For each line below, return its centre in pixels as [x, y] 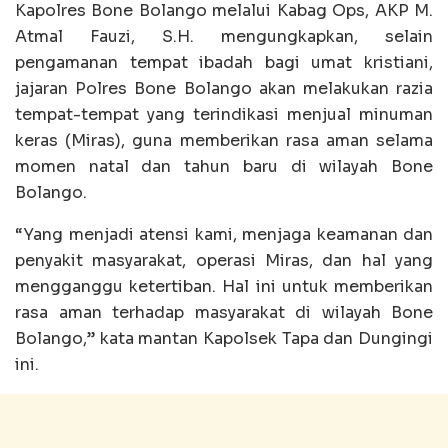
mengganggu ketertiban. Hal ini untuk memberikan [224, 287]
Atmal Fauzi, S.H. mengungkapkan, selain [224, 37]
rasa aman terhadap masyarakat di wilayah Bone [224, 313]
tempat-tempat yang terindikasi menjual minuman [224, 115]
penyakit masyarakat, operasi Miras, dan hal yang [224, 261]
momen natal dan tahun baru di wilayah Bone [224, 167]
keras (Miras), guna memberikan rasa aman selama [224, 141]
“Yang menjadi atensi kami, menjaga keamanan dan [224, 235]
